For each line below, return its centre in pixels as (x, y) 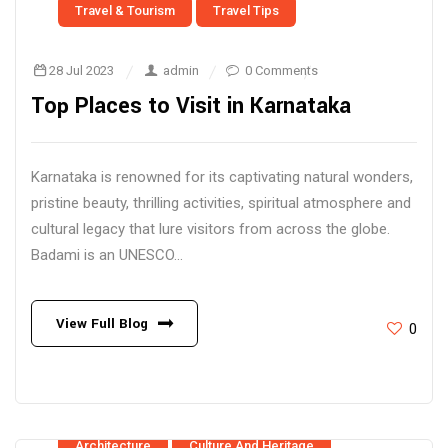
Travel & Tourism (125, 10)
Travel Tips (246, 10)
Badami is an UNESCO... (107, 255)
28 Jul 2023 (82, 70)
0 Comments (281, 70)
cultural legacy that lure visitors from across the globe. (210, 229)
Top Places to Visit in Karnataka (191, 106)
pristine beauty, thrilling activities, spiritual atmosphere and (221, 203)
